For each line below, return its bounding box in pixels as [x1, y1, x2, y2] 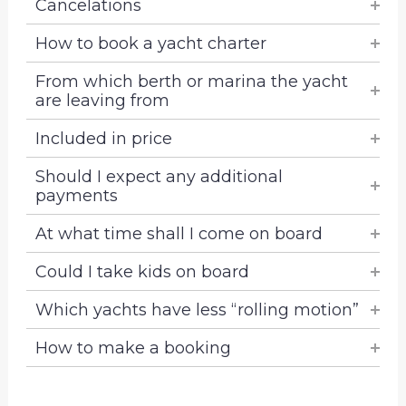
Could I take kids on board [34, 262, 249, 282]
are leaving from [34, 91, 169, 111]
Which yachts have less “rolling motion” [34, 300, 359, 320]
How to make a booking [34, 338, 231, 358]
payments [34, 186, 118, 206]
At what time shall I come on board [34, 224, 323, 244]
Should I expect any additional [34, 167, 283, 187]
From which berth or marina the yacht [34, 72, 348, 92]
